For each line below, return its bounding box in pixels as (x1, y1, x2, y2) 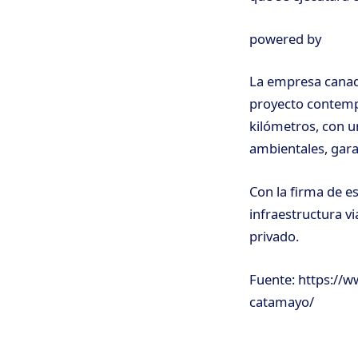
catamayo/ (249, 292, 314, 311)
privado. (249, 226, 299, 245)
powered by (249, 29, 321, 48)
